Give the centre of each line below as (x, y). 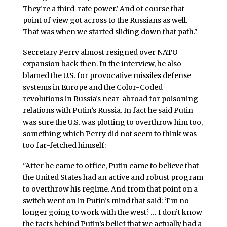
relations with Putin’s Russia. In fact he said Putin (108, 111)
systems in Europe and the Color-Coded (92, 87)
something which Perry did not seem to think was (109, 134)
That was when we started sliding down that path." (110, 32)
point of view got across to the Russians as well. (105, 21)
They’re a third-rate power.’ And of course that (103, 9)
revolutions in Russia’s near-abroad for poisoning (110, 99)
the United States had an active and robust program (113, 178)
